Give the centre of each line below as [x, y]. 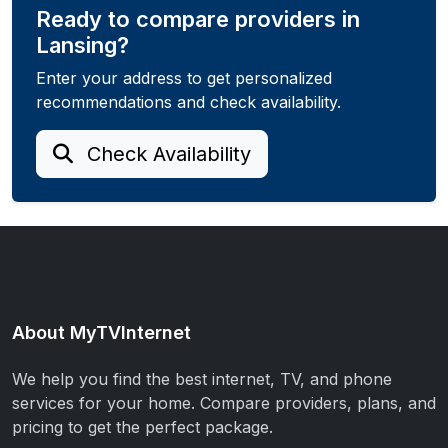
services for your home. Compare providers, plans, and [224, 403]
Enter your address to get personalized [184, 78]
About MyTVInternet [101, 333]
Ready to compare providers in [198, 19]
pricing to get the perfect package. [142, 427]
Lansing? [82, 45]
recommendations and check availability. [188, 102]
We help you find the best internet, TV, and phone [202, 379]
